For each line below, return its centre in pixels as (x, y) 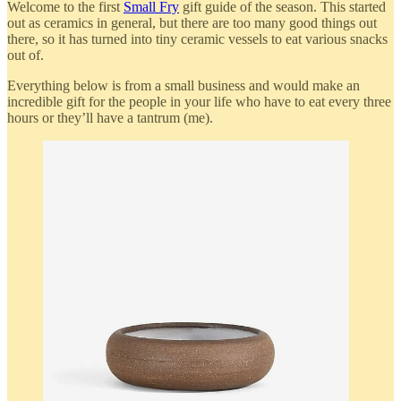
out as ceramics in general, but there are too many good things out (192, 22)
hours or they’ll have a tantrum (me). (110, 117)
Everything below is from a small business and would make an (183, 85)
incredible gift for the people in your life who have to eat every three (199, 101)
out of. (26, 55)
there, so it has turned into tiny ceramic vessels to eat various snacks (197, 38)
